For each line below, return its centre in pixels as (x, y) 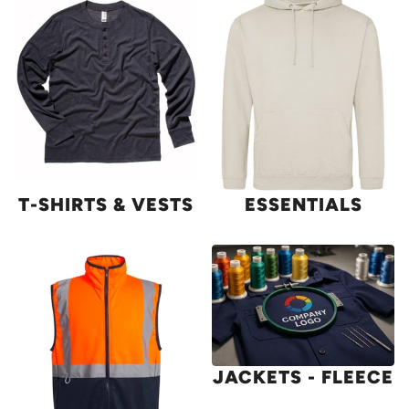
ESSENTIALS (303, 204)
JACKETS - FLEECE (303, 377)
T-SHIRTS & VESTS (106, 204)
